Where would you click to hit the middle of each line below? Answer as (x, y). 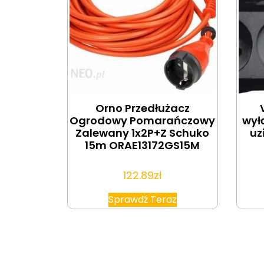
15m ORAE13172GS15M (143, 145)
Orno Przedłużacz (142, 108)
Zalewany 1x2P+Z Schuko (143, 133)
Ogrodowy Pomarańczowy (143, 120)
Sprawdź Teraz (142, 199)
